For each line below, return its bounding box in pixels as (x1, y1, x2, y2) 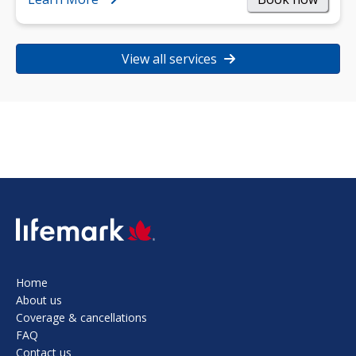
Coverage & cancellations (16, 309, 147, 325)
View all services (121, 50, 220, 68)
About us (16, 292, 62, 308)
